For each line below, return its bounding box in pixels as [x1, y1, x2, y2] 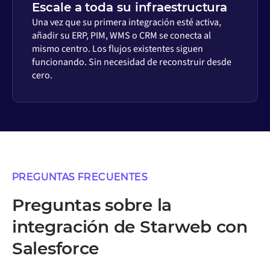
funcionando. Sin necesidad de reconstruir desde [32, 55, 232, 69]
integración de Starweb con [12, 216, 248, 237]
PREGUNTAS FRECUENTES [12, 171, 148, 183]
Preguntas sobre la [12, 194, 172, 215]
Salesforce [12, 237, 99, 259]
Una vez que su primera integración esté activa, [32, 16, 222, 30]
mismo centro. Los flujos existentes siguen [32, 42, 204, 56]
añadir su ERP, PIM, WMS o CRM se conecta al [32, 29, 212, 43]
